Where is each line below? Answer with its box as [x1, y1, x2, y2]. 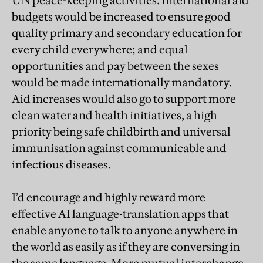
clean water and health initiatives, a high [12, 107, 217, 122]
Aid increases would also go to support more [12, 91, 236, 106]
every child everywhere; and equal [12, 42, 188, 56]
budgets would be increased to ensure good [12, 9, 231, 23]
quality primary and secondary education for [12, 25, 242, 40]
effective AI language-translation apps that [12, 206, 229, 221]
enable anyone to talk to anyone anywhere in [12, 222, 238, 237]
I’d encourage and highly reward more [12, 190, 205, 204]
